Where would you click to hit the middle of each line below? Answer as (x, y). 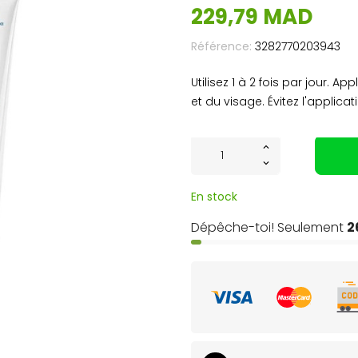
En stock (214, 197)
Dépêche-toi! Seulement (269, 227)
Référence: (221, 46)
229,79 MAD (252, 17)
